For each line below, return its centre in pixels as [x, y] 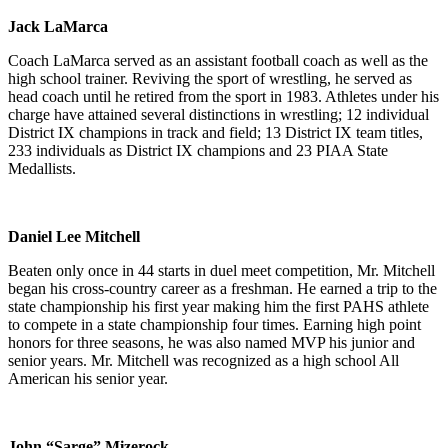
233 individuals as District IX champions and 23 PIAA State [198, 150]
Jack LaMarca [58, 26]
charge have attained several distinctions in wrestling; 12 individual [218, 114]
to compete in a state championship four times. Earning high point [214, 324]
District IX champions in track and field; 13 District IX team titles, [215, 132]
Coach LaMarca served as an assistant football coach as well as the [218, 60]
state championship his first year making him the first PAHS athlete [218, 306]
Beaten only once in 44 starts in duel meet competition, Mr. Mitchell [221, 270]
